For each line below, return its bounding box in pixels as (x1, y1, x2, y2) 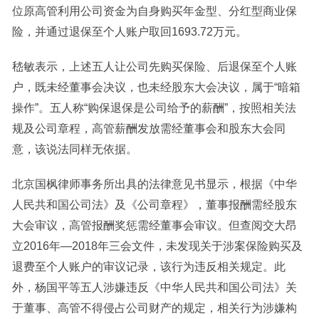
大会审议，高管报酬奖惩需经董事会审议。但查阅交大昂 (11, 219, 297, 232)
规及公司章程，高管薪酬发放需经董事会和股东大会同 (11, 122, 286, 135)
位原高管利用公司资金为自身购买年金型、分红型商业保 (11, 5, 297, 18)
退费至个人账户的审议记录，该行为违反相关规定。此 (11, 261, 286, 273)
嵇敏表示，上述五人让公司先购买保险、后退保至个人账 (11, 61, 297, 73)
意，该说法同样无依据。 (11, 143, 137, 156)
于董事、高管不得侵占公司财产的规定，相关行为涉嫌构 (11, 302, 297, 315)
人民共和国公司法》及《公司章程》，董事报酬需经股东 (11, 199, 297, 211)
